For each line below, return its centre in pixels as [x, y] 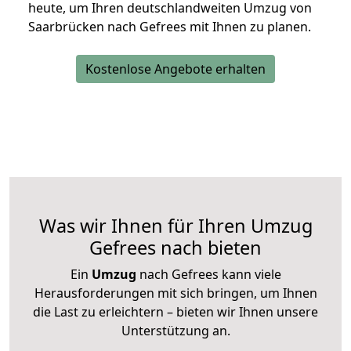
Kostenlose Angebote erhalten [175, 69]
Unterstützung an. [175, 331]
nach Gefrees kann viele [208, 275]
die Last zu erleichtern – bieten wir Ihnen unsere [175, 312]
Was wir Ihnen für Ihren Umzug [175, 226]
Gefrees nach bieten [175, 248]
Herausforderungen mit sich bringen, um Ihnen [175, 293]
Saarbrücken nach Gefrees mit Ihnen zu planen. [170, 27]
